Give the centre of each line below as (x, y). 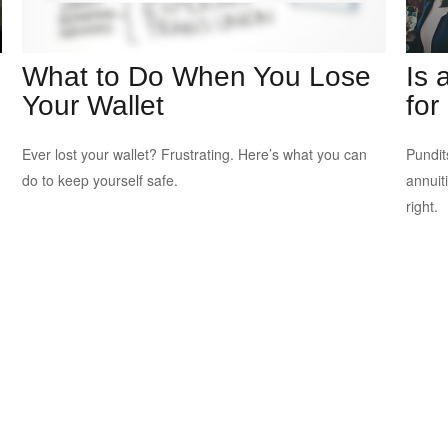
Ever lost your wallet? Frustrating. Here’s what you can (195, 153)
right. (421, 205)
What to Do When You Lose (197, 76)
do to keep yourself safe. (100, 179)
